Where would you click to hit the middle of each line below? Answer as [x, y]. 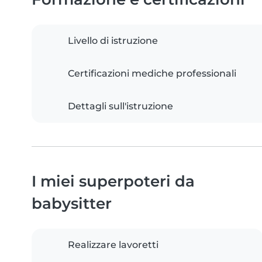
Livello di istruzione [113, 40]
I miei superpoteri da [113, 181]
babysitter [72, 203]
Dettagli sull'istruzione [120, 106]
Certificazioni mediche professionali [152, 73]
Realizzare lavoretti [113, 244]
